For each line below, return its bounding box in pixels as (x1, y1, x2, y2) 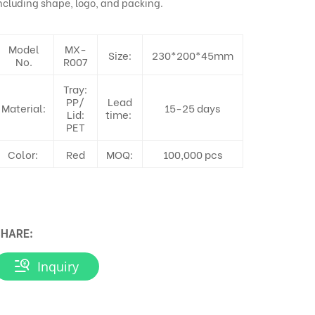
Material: (1, 100, 46, 115)
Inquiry (37, 258, 79, 276)
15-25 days (165, 100, 221, 115)
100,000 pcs (162, 146, 222, 162)
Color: (7, 146, 40, 162)
